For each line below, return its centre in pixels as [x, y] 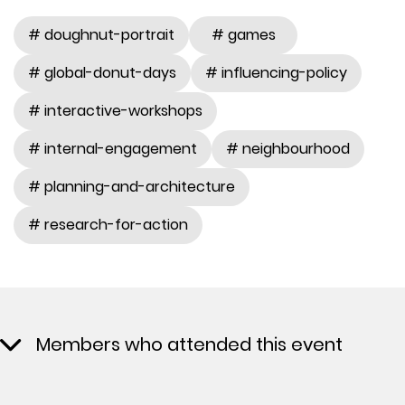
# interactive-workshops [115, 110]
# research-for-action [108, 224]
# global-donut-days [102, 72]
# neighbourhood [288, 148]
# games [243, 34]
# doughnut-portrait [101, 34]
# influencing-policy [276, 72]
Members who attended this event [190, 344]
